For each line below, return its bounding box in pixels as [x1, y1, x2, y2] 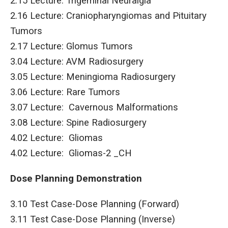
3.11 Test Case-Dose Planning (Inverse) [10, 214, 175, 225]
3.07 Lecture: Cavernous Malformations [10, 102, 178, 113]
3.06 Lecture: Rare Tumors [10, 87, 120, 98]
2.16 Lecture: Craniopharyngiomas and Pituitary [10, 10, 207, 22]
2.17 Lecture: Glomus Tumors [10, 41, 138, 52]
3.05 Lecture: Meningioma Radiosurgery [10, 71, 176, 83]
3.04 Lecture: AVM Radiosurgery [10, 56, 144, 68]
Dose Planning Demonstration [10, 173, 142, 185]
